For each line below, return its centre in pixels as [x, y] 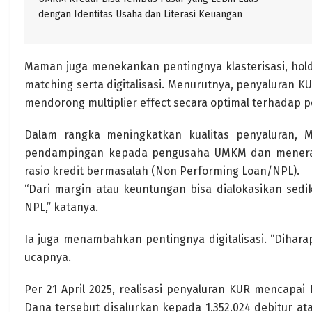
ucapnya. [48, 257]
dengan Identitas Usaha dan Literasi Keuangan [140, 14]
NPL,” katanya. [61, 207]
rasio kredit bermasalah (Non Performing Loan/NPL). [162, 171]
